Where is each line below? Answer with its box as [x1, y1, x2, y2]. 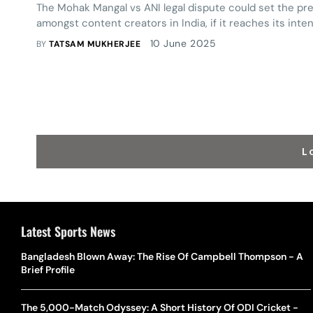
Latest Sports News [21, 222, 115, 240]
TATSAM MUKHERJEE [49, 38, 141, 50]
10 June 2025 [150, 37, 217, 50]
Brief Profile [21, 263, 75, 276]
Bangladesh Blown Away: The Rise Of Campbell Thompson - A [21, 250, 303, 263]
